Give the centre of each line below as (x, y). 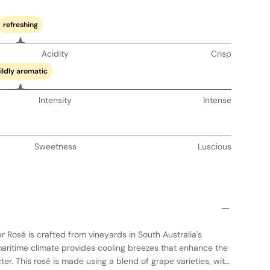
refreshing (20, 25)
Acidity (55, 54)
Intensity (55, 100)
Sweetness (55, 146)
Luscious (214, 146)
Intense (217, 100)
